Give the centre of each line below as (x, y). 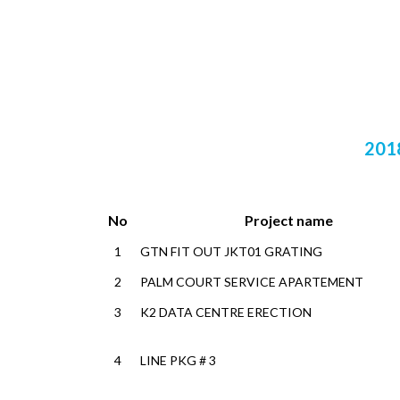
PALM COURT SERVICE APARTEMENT (252, 282)
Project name (288, 220)
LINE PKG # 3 (178, 360)
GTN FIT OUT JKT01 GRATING (231, 251)
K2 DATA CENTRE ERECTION (226, 312)
